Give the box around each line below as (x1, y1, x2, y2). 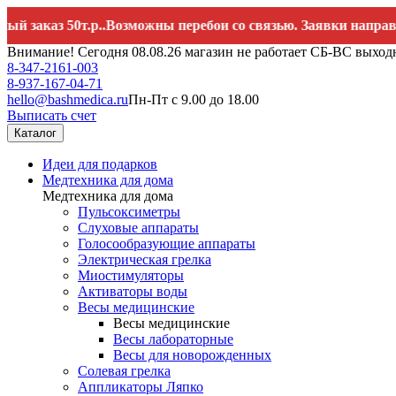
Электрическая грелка (78, 252, 211, 267)
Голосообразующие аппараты (78, 236, 255, 251)
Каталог (14, 126, 57, 140)
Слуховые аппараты (78, 220, 199, 235)
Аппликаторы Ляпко (78, 379, 203, 394)
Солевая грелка (78, 363, 171, 378)
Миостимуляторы (78, 268, 184, 283)
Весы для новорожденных (113, 347, 271, 362)
